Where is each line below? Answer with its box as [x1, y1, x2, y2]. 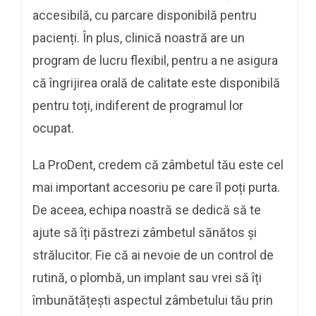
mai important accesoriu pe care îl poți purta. [32, 179, 280, 195]
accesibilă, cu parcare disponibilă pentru [32, 7, 257, 23]
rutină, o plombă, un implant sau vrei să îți [32, 269, 262, 285]
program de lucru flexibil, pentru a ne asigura [32, 52, 278, 68]
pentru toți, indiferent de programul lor [32, 97, 243, 113]
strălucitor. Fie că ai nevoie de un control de [32, 247, 274, 262]
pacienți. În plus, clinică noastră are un [32, 30, 245, 45]
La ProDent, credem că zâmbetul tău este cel [32, 157, 284, 172]
